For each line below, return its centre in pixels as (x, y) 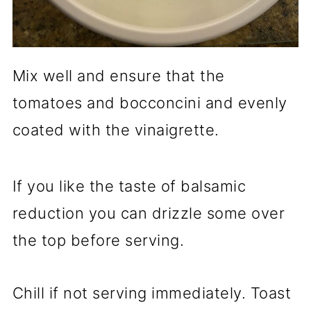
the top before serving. (98, 240)
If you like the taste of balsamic (129, 186)
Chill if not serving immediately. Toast (152, 293)
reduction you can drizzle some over (149, 213)
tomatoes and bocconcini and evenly (150, 102)
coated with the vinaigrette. (116, 129)
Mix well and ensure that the (118, 75)
